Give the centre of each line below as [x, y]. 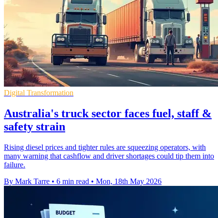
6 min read [73, 181]
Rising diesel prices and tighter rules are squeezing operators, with [105, 147]
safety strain [35, 126]
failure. [15, 164]
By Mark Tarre [27, 181]
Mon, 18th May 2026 [129, 181]
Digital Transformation [39, 92]
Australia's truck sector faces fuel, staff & [108, 113]
